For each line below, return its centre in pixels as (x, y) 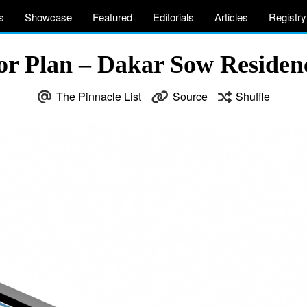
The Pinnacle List (98, 96)
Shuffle (253, 96)
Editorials (173, 17)
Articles (231, 17)
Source (190, 96)
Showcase (48, 17)
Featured (112, 17)
